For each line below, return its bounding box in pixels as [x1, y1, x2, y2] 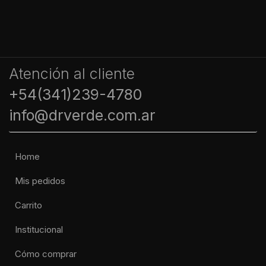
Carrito [15, 199, 42, 211]
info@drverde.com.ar [9, 106, 156, 125]
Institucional [15, 224, 63, 236]
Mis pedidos [15, 175, 65, 187]
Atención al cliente [9, 65, 135, 83]
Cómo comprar [15, 248, 77, 260]
